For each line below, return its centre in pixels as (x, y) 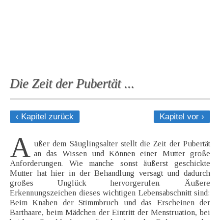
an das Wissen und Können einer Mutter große (122, 154)
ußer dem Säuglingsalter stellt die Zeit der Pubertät (122, 144)
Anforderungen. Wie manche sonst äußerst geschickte (110, 164)
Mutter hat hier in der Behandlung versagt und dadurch (110, 173)
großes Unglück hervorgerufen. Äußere (110, 183)
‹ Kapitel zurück (45, 117)
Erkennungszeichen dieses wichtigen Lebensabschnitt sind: (110, 193)
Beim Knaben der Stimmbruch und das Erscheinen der (110, 203)
